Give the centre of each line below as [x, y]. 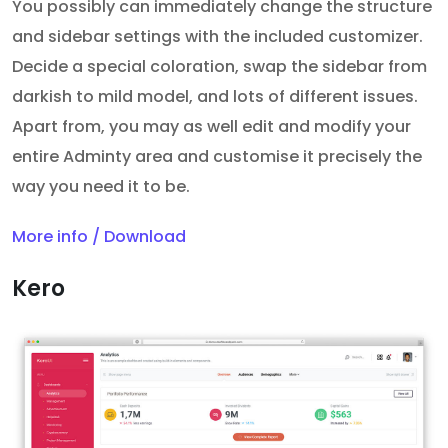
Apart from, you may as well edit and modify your [211, 126]
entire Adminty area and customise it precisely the [217, 156]
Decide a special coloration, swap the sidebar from [219, 66]
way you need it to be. [101, 186]
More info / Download [99, 236]
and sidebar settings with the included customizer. [217, 36]
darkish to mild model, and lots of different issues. [215, 96]
